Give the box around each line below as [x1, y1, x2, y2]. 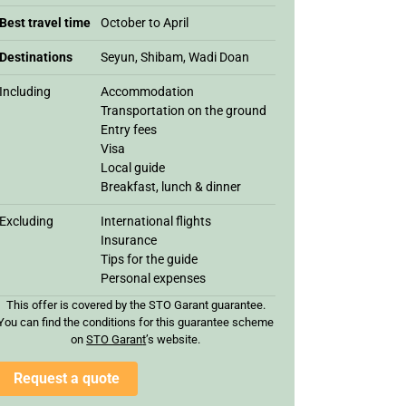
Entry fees [101, 122, 157, 137]
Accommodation [101, 84, 194, 99]
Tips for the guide [101, 252, 198, 266]
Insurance [101, 233, 157, 247]
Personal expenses [101, 271, 206, 285]
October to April [101, 15, 188, 30]
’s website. [146, 333, 201, 346]
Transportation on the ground [101, 103, 266, 118]
